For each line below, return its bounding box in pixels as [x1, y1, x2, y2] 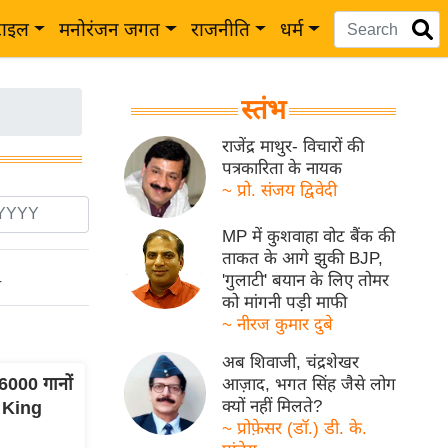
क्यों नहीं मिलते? [222, 397, 323, 417]
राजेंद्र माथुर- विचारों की [222, 137, 365, 156]
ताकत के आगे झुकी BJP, [222, 249, 384, 269]
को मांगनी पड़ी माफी [222, 293, 348, 313]
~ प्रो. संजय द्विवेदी [222, 181, 338, 200]
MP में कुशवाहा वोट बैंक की [222, 227, 396, 247]
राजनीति [190, 19, 250, 40]
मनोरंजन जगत [59, 19, 161, 40]
